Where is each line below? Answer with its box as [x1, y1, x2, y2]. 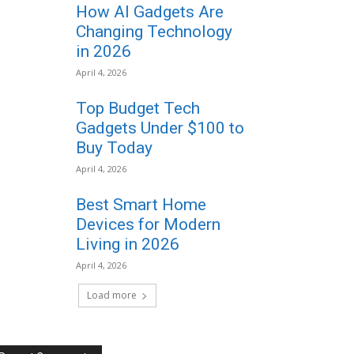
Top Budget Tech [76, 99, 201, 118]
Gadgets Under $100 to [76, 119, 245, 137]
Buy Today [76, 138, 153, 157]
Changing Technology [76, 22, 233, 41]
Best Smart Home [76, 195, 207, 214]
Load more [86, 288, 137, 302]
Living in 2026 [76, 235, 180, 254]
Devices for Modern [76, 215, 221, 234]
